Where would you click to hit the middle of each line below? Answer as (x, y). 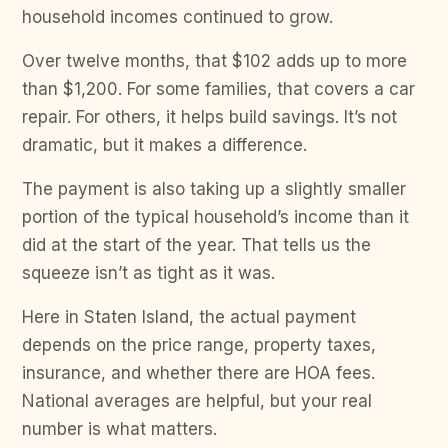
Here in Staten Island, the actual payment (189, 317)
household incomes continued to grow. (177, 17)
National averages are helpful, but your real (197, 401)
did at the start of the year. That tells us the (196, 245)
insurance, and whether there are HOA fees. (198, 373)
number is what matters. (122, 429)
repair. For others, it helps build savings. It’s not (209, 117)
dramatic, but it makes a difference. (164, 145)
